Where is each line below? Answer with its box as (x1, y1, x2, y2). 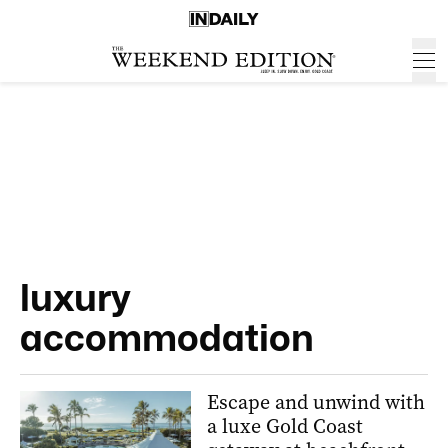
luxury (20, 276, 131, 319)
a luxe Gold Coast (207, 413, 363, 440)
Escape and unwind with (207, 389, 425, 416)
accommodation (20, 316, 314, 359)
